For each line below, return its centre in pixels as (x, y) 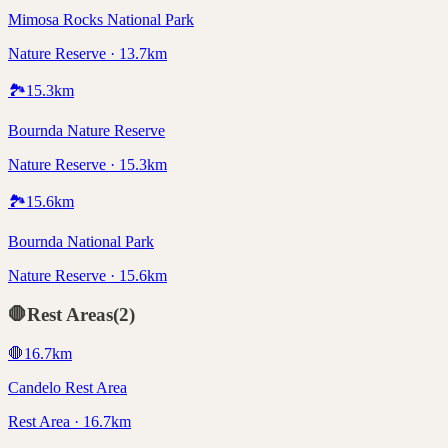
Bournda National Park (81, 242)
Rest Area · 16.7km (69, 421)
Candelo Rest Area (67, 387)
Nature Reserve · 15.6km (87, 276)
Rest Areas (70, 314)
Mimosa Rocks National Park (101, 20)
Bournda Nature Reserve (86, 131)
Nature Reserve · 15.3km (87, 165)
